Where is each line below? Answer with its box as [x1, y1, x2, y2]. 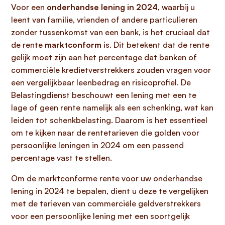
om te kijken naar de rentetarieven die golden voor [11, 128, 199, 138]
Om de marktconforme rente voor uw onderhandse [11, 173, 202, 183]
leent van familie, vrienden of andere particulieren [11, 15, 197, 25]
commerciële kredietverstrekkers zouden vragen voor [11, 65, 211, 75]
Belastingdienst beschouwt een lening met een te [11, 90, 196, 100]
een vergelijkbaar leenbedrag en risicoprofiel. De [11, 77, 191, 87]
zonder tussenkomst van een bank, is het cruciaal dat [11, 27, 210, 37]
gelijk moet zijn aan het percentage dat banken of [11, 52, 197, 62]
